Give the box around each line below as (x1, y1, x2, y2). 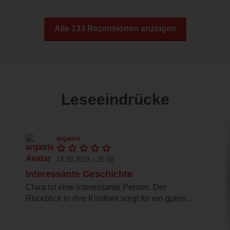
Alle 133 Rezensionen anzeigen (54, 24, 176, 33)
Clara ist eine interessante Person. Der (26, 183, 166, 192)
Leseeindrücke (61, 91, 169, 108)
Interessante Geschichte (26, 169, 132, 180)
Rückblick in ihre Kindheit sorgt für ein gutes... (26, 194, 191, 203)
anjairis (56, 134, 80, 142)
